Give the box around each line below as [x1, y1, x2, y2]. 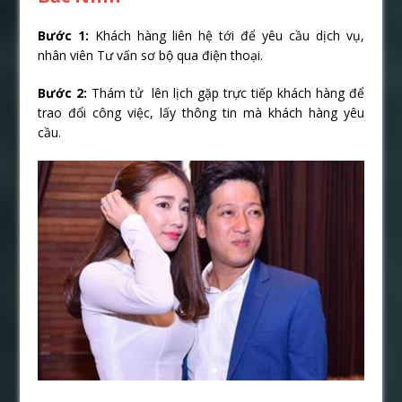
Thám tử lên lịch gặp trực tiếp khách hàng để [87, 83, 364, 101]
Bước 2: [38, 83, 88, 101]
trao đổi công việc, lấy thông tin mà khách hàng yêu [38, 103, 364, 121]
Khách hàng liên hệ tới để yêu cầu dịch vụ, [95, 26, 364, 44]
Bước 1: [38, 26, 96, 44]
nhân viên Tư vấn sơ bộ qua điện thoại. [38, 46, 264, 64]
